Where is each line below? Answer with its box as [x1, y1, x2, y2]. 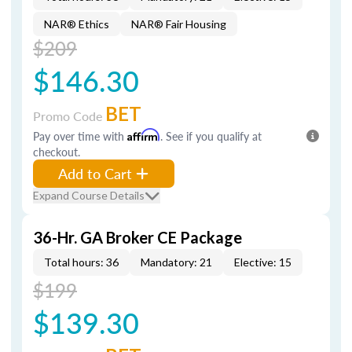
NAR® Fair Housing [131, 17, 226, 31]
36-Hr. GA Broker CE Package [33, 228, 242, 247]
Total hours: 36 [44, 255, 119, 269]
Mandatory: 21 [141, 255, 212, 269]
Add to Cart [58, 163, 132, 183]
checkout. [33, 144, 80, 159]
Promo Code [33, 107, 105, 125]
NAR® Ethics [44, 17, 109, 31]
